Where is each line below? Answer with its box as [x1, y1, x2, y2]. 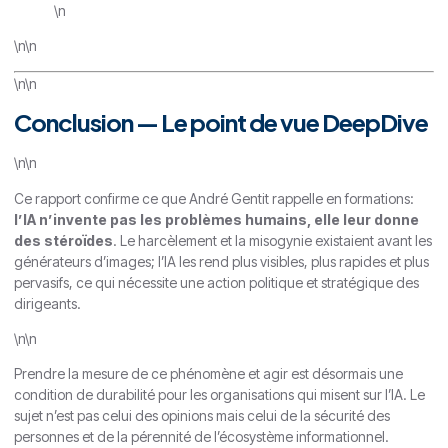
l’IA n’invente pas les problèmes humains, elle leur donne [14, 210, 419, 228]
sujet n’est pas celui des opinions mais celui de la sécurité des [14, 407, 390, 425]
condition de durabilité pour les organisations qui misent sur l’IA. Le [14, 386, 425, 404]
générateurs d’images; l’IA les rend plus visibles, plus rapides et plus [14, 252, 429, 270]
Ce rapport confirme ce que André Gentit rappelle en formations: [14, 189, 414, 207]
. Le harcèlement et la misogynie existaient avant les [113, 231, 432, 249]
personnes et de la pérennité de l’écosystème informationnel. [14, 428, 389, 446]
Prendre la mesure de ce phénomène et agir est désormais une [14, 365, 403, 383]
